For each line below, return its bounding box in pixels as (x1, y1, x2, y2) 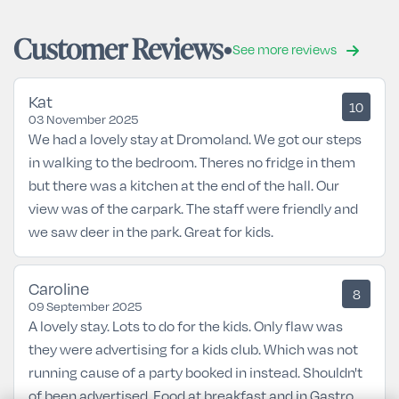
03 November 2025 (28, 110, 139, 127)
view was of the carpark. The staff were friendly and (28, 198, 358, 217)
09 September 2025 (28, 297, 142, 314)
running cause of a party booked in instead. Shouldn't (28, 362, 362, 381)
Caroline (28, 277, 89, 299)
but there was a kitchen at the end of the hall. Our (28, 175, 339, 194)
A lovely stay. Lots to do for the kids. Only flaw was (28, 315, 343, 335)
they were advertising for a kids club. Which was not (28, 338, 358, 358)
